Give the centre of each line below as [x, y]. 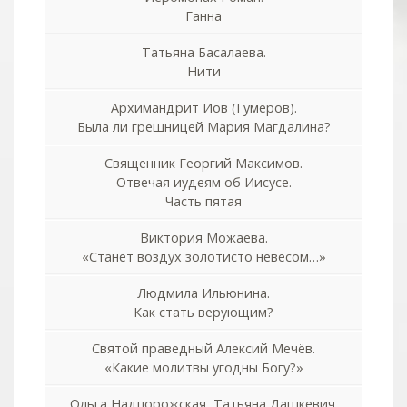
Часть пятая [203, 201]
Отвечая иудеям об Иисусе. [203, 182]
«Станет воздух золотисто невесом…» [203, 256]
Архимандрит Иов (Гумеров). [203, 107]
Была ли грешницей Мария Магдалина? [203, 126]
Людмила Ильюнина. [203, 293]
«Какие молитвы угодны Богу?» [203, 367]
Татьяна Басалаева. [203, 52]
